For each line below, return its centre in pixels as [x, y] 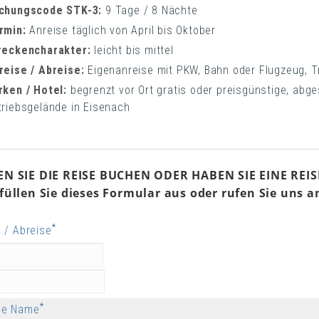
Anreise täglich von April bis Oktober [123, 30]
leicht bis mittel [132, 50]
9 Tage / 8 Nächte [152, 10]
